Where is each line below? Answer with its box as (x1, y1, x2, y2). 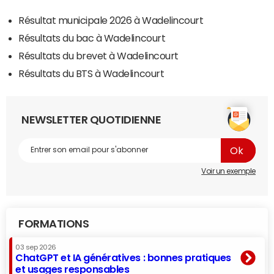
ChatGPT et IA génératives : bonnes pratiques (15, 252, 231, 262)
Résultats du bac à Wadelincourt (18, 32, 166, 43)
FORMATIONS (18, 218, 89, 229)
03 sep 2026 (15, 243, 56, 251)
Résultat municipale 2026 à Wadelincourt (18, 15, 204, 25)
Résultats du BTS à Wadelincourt (18, 68, 165, 78)
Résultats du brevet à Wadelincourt (18, 50, 179, 61)
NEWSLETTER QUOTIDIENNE (21, 114, 161, 125)
